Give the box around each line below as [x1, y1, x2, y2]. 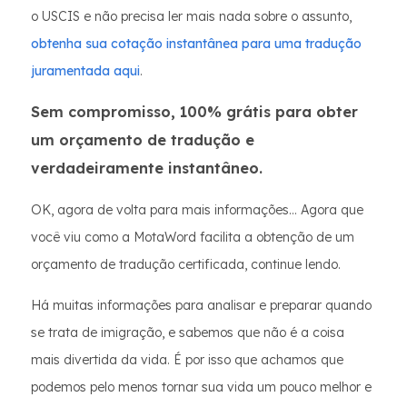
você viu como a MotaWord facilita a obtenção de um [31, 229, 354, 245]
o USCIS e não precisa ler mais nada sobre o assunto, [31, 8, 352, 25]
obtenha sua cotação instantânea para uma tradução [31, 35, 362, 52]
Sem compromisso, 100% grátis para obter [31, 103, 358, 121]
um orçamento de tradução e [31, 131, 254, 149]
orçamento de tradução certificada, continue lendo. [31, 256, 341, 273]
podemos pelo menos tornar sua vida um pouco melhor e [31, 379, 372, 395]
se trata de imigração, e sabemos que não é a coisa [31, 324, 344, 341]
